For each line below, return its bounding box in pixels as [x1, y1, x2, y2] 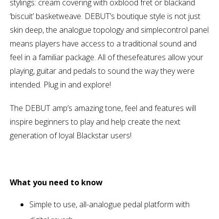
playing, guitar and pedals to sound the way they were [10, 65, 195, 76]
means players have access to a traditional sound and [10, 38, 197, 49]
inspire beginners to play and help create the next [10, 116, 180, 127]
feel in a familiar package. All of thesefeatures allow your [10, 51, 203, 63]
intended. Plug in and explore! [10, 79, 111, 90]
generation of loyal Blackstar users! [10, 130, 131, 141]
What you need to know [10, 176, 103, 188]
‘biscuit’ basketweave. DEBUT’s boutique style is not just [10, 10, 200, 22]
